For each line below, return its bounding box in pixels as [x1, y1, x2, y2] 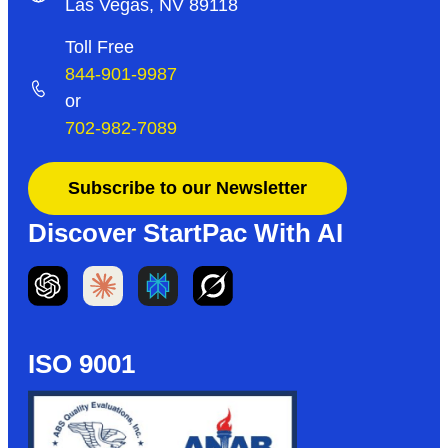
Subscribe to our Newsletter [68, 178, 307, 199]
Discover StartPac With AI [28, 218, 343, 249]
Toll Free [65, 37, 135, 58]
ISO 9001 [28, 349, 135, 380]
